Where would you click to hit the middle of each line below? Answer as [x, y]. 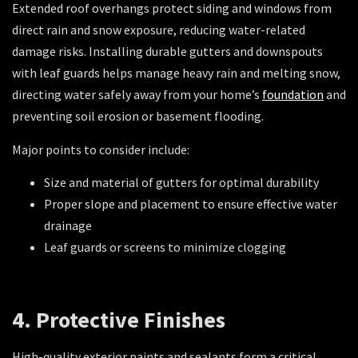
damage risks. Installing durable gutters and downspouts [167, 52]
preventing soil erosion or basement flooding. [138, 116]
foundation [293, 95]
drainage [68, 226]
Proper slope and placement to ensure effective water [191, 204]
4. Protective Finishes [121, 320]
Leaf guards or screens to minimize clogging [166, 247]
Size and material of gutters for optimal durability [181, 183]
